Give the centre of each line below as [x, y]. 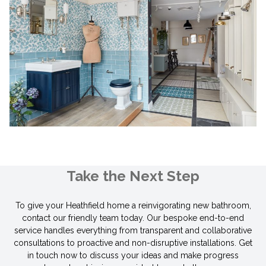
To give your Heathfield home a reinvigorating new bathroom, [133, 206]
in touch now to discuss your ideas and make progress [133, 256]
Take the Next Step [133, 176]
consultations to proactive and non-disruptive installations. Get [133, 243]
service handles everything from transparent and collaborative [133, 231]
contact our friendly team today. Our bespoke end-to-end [133, 218]
